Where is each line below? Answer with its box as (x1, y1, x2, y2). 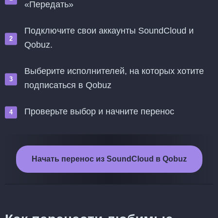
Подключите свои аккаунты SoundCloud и (24, 26, 194, 36)
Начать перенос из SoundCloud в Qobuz (31, 155, 187, 163)
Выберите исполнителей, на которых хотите (24, 66, 204, 76)
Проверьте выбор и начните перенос (24, 107, 174, 116)
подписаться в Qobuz (24, 80, 111, 90)
